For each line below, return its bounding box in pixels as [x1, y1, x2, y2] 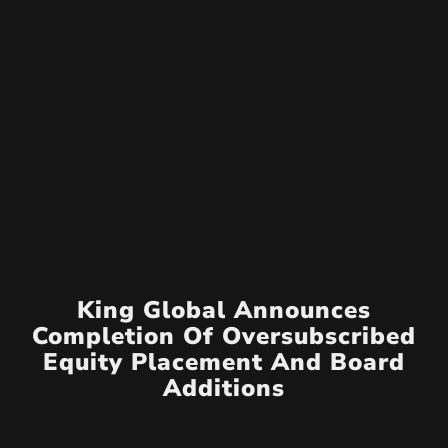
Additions [163, 371, 285, 404]
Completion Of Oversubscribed [32, 319, 416, 352]
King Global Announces [77, 293, 371, 326]
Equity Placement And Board [43, 345, 405, 378]
